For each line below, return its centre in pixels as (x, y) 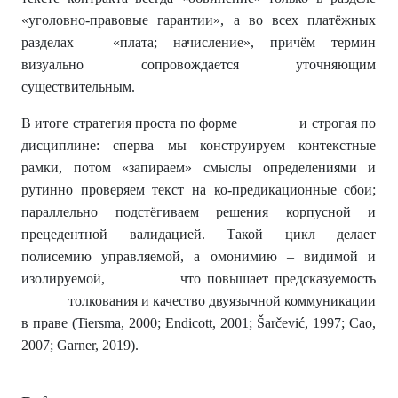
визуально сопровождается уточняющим (199, 65)
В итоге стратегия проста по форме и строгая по (199, 123)
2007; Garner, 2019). (80, 346)
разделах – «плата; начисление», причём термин (199, 43)
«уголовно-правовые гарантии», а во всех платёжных (199, 20)
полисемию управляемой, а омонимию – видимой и (199, 257)
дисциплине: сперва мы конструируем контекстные (199, 146)
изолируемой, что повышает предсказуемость (199, 279)
